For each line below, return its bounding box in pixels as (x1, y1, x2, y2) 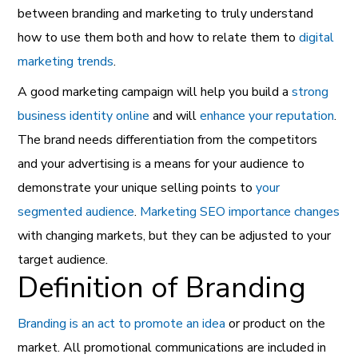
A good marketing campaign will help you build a (18, 82, 292, 101)
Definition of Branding (18, 268, 307, 308)
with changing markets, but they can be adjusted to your (18, 226, 332, 245)
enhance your (200, 106, 273, 125)
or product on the (225, 314, 326, 332)
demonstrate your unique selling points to (18, 178, 257, 197)
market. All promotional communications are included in (18, 338, 327, 356)
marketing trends (18, 52, 114, 70)
